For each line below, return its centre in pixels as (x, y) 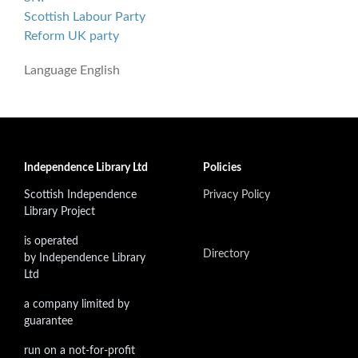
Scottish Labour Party (85, 16)
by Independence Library (85, 258)
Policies (222, 167)
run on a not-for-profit (80, 350)
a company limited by (77, 304)
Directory (226, 254)
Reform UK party (72, 36)
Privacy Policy (237, 195)
